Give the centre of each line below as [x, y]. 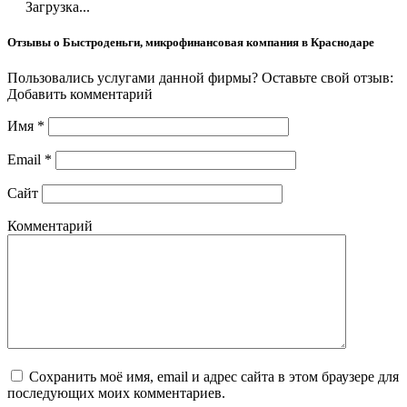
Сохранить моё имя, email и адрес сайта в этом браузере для [214, 377]
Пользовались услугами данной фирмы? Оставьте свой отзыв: [200, 78]
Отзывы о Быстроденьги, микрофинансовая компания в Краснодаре [191, 43]
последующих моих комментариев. [116, 393]
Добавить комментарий [80, 94]
